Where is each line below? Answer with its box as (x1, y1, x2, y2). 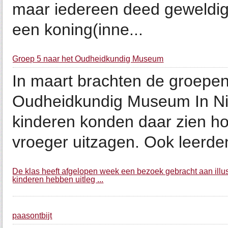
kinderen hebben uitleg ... (12, 175, 104, 184)
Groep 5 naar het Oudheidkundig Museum (12, 54, 164, 63)
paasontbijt (12, 211, 52, 220)
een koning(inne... (12, 20, 144, 39)
